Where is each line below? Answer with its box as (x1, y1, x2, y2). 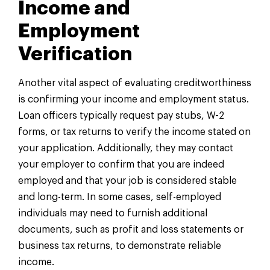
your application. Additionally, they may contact (18, 143, 233, 154)
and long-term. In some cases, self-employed (18, 192, 221, 202)
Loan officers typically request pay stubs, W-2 (18, 111, 224, 121)
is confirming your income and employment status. (18, 95, 249, 105)
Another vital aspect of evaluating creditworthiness (18, 78, 251, 89)
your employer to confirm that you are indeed (18, 160, 224, 170)
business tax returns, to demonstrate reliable (18, 241, 221, 251)
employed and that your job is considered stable (18, 176, 237, 186)
